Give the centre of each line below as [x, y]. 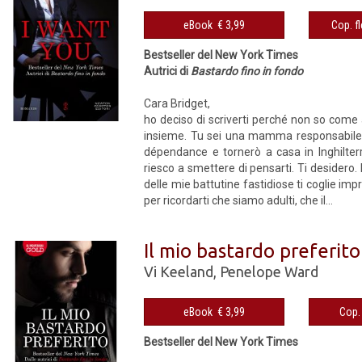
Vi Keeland [179, 271]
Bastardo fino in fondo [247, 71]
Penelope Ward [269, 271]
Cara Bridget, [177, 103]
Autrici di [168, 71]
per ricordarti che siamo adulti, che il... [239, 200]
